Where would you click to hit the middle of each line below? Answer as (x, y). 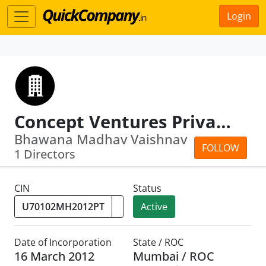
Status (147, 188)
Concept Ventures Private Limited (224, 121)
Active (154, 207)
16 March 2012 (54, 256)
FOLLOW (221, 148)
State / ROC (158, 242)
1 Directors (45, 154)
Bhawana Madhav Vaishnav (101, 139)
